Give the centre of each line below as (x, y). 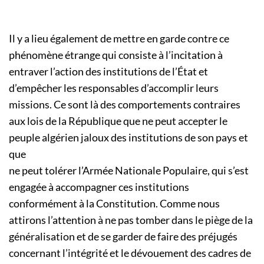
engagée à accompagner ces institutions (99, 187)
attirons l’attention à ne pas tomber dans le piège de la (131, 220)
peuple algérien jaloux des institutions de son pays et (128, 138)
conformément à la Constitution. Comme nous (114, 204)
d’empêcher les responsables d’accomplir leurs (114, 88)
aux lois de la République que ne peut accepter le (118, 121)
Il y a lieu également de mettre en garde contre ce (119, 39)
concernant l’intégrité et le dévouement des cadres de (130, 253)
